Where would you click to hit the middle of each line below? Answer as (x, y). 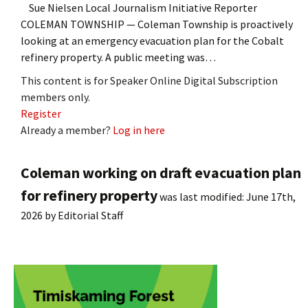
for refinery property (89, 195)
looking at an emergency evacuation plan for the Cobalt (152, 40)
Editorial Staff (90, 215)
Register (41, 113)
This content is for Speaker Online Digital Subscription (149, 80)
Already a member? (67, 130)
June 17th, (271, 196)
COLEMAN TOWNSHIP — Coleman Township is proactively (157, 24)
